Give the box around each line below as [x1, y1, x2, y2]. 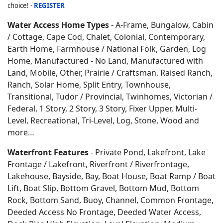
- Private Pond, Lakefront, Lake [89, 147, 206, 158]
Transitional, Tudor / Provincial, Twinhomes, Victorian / [7, 91, 213, 102]
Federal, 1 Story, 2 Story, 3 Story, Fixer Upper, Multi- [7, 103, 197, 114]
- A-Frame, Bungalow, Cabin [109, 19, 214, 30]
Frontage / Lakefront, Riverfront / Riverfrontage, [7, 159, 189, 170]
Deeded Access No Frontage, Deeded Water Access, [7, 207, 201, 218]
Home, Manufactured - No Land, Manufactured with [7, 55, 203, 66]
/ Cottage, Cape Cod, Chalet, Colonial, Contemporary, [7, 31, 205, 42]
